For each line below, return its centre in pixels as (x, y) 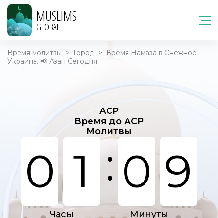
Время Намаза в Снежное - (154, 53)
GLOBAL (48, 27)
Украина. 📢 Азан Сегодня (52, 61)
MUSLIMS (57, 16)
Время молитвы (35, 53)
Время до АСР (109, 121)
